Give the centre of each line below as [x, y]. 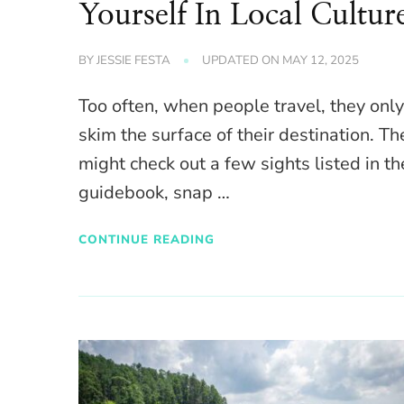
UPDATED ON [243, 61]
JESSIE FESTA [134, 61]
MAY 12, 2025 [321, 61]
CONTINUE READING [147, 239]
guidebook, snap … [155, 193]
